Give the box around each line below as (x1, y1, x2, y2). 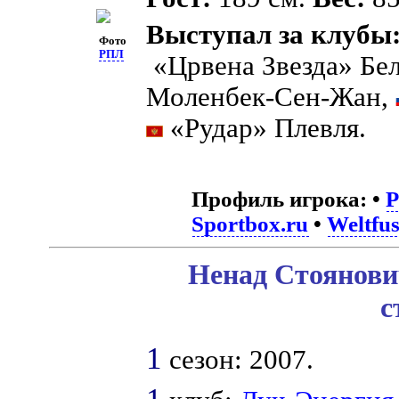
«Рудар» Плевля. (163, 113, 367, 144)
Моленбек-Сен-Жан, (146, 82, 396, 113)
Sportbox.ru (191, 212, 309, 237)
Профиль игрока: (191, 187, 368, 212)
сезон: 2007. (162, 344, 314, 375)
